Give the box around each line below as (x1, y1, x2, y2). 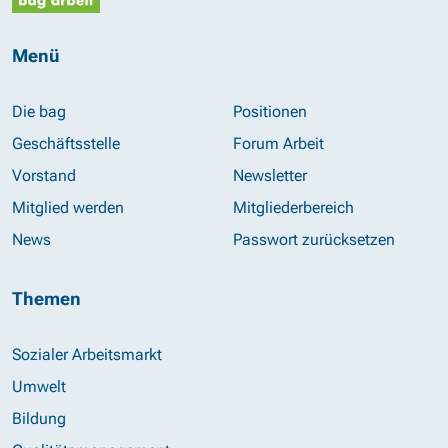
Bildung (12, 409, 66, 428)
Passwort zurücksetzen (232, 230, 395, 249)
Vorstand (12, 166, 76, 185)
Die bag (12, 102, 66, 121)
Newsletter (232, 166, 307, 185)
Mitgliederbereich (232, 198, 354, 217)
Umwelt (12, 377, 66, 396)
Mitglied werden (12, 198, 124, 217)
